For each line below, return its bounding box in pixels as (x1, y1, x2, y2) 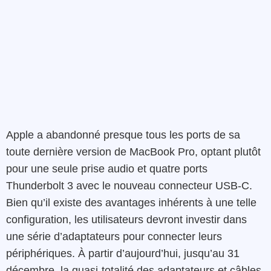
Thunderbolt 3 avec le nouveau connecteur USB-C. (6, 179, 252, 192)
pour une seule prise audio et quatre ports (6, 162, 207, 175)
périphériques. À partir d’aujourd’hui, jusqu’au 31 (6, 247, 240, 260)
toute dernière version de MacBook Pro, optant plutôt (6, 145, 261, 158)
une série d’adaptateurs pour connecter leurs (6, 230, 222, 243)
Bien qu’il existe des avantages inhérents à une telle (6, 196, 256, 209)
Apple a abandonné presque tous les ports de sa (6, 128, 240, 141)
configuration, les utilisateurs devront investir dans (6, 213, 247, 226)
